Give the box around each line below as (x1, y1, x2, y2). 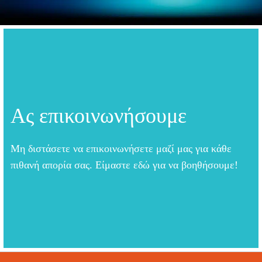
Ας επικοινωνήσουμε (11, 104, 187, 128)
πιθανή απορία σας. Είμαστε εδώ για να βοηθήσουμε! (11, 159, 238, 171)
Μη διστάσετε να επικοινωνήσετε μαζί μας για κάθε (11, 143, 232, 155)
